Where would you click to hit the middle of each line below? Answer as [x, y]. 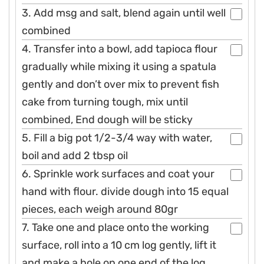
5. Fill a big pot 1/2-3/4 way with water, [117, 138]
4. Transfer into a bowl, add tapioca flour [120, 49]
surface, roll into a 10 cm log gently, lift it [119, 245]
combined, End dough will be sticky [107, 120]
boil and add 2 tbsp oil [75, 156]
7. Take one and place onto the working [115, 228]
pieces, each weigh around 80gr [100, 209]
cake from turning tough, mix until [105, 102]
